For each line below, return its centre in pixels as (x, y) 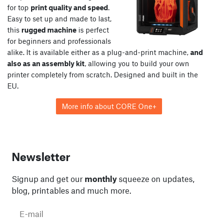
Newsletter (41, 157)
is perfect (93, 29)
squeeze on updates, (156, 179)
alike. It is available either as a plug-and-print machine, (99, 52)
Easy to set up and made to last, (59, 18)
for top (19, 7)
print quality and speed (69, 7)
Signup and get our (48, 179)
